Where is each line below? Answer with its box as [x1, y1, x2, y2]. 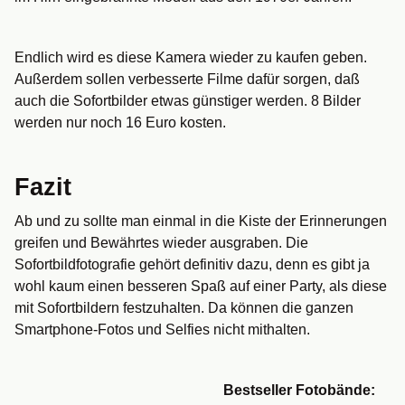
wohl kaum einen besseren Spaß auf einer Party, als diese [14, 278, 387, 295]
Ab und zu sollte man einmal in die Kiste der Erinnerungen [14, 213, 387, 230]
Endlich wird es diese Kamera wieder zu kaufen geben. [14, 50, 367, 66]
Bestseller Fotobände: [223, 382, 375, 399]
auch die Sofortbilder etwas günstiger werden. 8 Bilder [14, 93, 361, 109]
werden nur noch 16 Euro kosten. [14, 115, 226, 131]
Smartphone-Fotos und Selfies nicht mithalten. [14, 322, 310, 338]
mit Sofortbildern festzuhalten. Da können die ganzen [14, 300, 353, 316]
